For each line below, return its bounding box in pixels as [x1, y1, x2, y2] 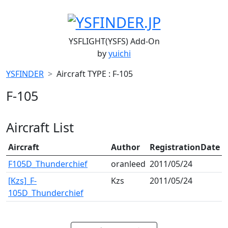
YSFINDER [6, 68, 44, 80]
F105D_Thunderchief [8, 158, 88, 170]
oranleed [111, 158, 146, 170]
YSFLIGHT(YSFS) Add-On [68, 36, 160, 47]
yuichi [108, 48, 131, 60]
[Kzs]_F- [8, 175, 37, 187]
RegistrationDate [150, 141, 220, 153]
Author [111, 141, 140, 153]
